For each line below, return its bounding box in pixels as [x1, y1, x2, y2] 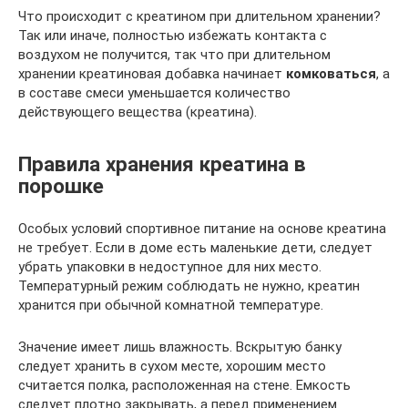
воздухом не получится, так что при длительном [18, 46, 331, 63]
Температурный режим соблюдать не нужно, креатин [18, 277, 360, 294]
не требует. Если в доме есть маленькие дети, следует [18, 239, 372, 256]
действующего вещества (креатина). [18, 103, 257, 120]
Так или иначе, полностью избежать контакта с [18, 26, 327, 44]
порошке [18, 173, 104, 198]
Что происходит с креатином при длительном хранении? [18, 7, 381, 25]
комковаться [286, 65, 376, 82]
